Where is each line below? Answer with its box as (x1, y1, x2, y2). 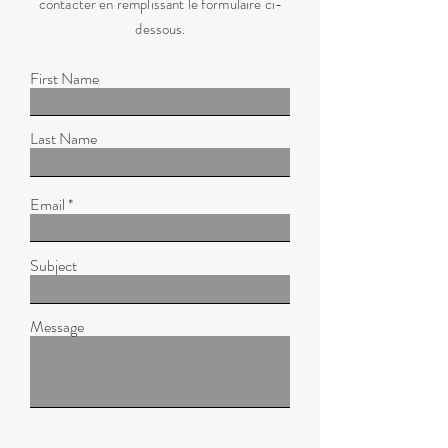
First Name (30, 67, 99, 91)
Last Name (30, 127, 97, 151)
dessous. (135, 18, 186, 41)
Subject (30, 254, 77, 278)
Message (30, 315, 84, 339)
